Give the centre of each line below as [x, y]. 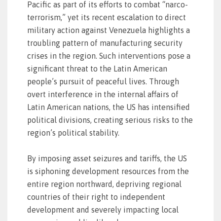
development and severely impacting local [103, 210]
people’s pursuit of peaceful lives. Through [103, 81]
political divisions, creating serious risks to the [110, 120]
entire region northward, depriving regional [104, 184]
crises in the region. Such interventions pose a [109, 56]
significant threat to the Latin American [97, 69]
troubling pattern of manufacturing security [105, 43]
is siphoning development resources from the [108, 171]
